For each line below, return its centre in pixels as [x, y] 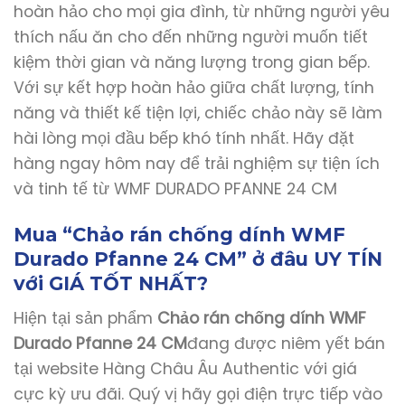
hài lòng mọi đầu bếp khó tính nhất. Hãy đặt [184, 139]
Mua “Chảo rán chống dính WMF [179, 235]
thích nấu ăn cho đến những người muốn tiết [191, 38]
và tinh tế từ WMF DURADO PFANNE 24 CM [175, 189]
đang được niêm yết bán [286, 343]
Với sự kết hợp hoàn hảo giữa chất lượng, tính [194, 88]
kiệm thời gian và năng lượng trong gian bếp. [192, 63]
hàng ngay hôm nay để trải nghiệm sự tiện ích [197, 164]
